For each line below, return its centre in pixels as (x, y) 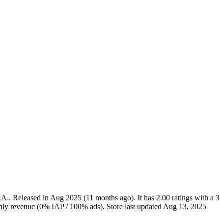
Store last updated (135, 207)
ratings (182, 198)
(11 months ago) (109, 198)
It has (146, 198)
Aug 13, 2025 (185, 207)
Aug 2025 (66, 198)
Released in (31, 198)
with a (205, 198)
